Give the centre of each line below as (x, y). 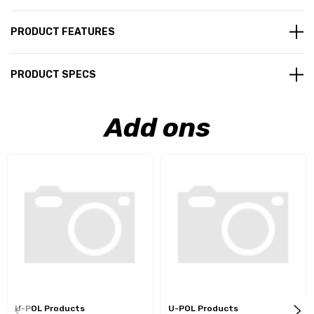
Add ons (157, 127)
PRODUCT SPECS (53, 74)
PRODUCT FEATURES (63, 32)
